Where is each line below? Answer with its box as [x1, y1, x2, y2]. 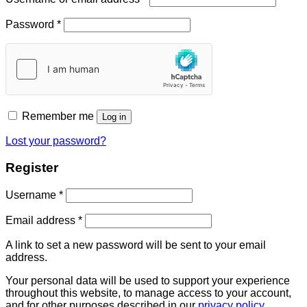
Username [5, 188, 59, 201]
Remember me [22, 110, 94, 123]
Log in [102, 112, 126, 123]
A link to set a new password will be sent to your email [5, 238, 266, 251]
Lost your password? [5, 135, 106, 147]
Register [5, 160, 58, 175]
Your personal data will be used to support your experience [5, 274, 290, 286]
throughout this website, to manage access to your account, [5, 286, 291, 299]
